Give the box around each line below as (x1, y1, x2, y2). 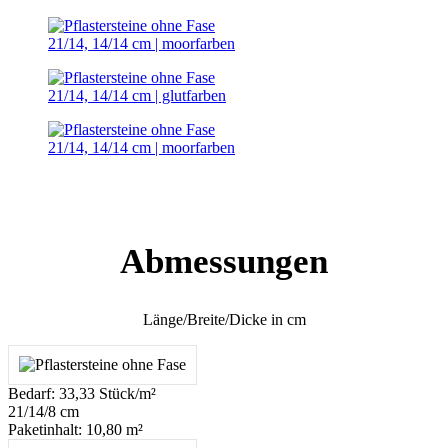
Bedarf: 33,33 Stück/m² (8, 385, 156, 403)
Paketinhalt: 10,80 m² (8, 421, 143, 439)
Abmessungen (120, 242, 328, 282)
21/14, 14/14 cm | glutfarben (48, 87, 226, 105)
